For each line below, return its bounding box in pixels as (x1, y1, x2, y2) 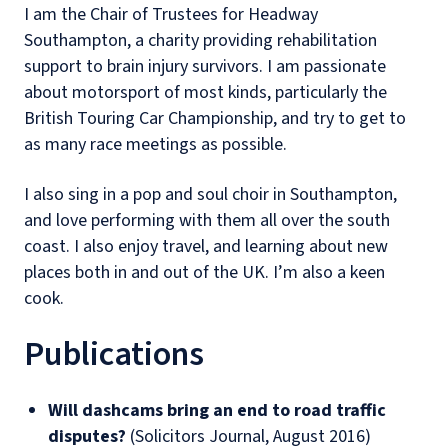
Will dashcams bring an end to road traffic (48, 398, 386, 424)
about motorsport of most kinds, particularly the (24, 80, 387, 106)
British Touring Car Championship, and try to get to (24, 106, 406, 132)
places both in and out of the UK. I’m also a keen (24, 260, 385, 286)
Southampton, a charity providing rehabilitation (24, 28, 377, 54)
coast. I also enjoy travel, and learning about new (24, 234, 388, 260)
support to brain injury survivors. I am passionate (24, 54, 386, 80)
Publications (24, 330, 204, 380)
